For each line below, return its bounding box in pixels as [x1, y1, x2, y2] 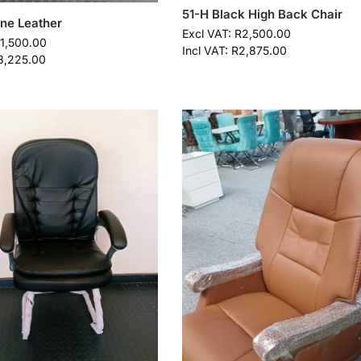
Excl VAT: [181, 27, 234, 41]
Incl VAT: [181, 44, 231, 58]
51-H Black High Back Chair [181, 6, 342, 23]
